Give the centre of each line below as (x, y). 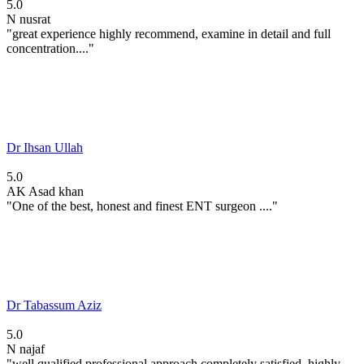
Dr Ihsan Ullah (45, 147)
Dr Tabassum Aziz (54, 305)
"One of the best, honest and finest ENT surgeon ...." (142, 206)
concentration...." (50, 48)
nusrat (35, 19)
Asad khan (56, 191)
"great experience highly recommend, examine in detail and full (169, 33)
